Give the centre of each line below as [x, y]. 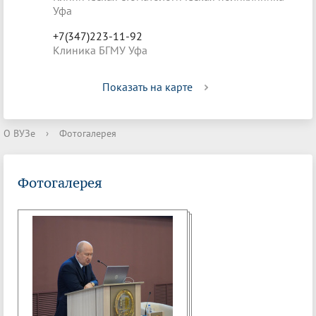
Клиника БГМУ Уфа [100, 50]
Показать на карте [147, 87]
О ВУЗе [19, 133]
